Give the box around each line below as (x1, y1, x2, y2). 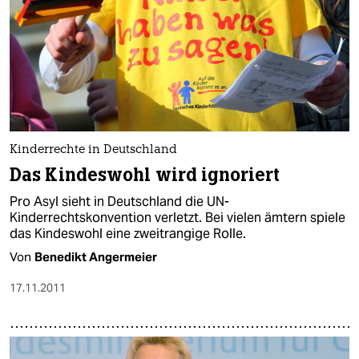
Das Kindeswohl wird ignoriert (10, 163, 280, 188)
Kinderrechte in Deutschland (10, 144, 177, 157)
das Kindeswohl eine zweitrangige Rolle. (10, 225, 246, 243)
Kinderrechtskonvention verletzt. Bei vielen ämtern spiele (10, 209, 345, 227)
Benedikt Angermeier (34, 249, 157, 265)
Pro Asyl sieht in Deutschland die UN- (10, 193, 229, 211)
